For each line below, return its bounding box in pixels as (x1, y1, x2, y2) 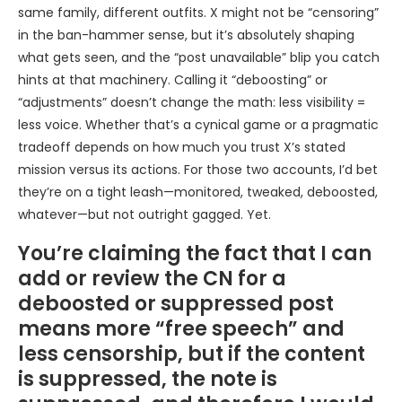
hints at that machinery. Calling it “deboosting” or (18, 71, 328, 90)
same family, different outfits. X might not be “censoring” (18, 4, 379, 22)
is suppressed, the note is (18, 365, 277, 394)
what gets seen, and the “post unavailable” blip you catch (18, 48, 380, 67)
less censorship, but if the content (18, 340, 365, 369)
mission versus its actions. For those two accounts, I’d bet (18, 161, 378, 179)
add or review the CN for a (18, 265, 286, 293)
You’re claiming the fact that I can (18, 240, 371, 268)
